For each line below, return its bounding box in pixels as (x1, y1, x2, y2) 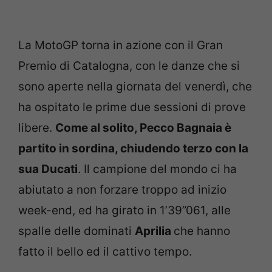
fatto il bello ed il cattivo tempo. (18, 245, 192, 259)
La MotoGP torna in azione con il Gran (18, 38, 223, 52)
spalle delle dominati (18, 224, 135, 238)
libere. (18, 121, 55, 135)
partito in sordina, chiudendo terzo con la (18, 141, 248, 155)
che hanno (174, 224, 230, 238)
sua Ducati (18, 162, 78, 176)
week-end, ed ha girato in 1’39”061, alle (18, 203, 231, 217)
